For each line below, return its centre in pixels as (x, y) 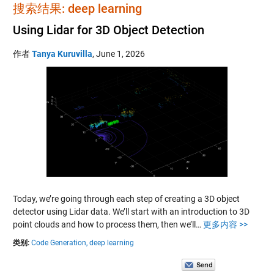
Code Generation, (59, 243)
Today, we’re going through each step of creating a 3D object (126, 198)
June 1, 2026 (120, 54)
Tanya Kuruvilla (62, 54)
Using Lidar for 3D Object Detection (108, 30)
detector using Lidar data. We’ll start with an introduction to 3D (131, 211)
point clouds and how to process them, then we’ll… (108, 224)
